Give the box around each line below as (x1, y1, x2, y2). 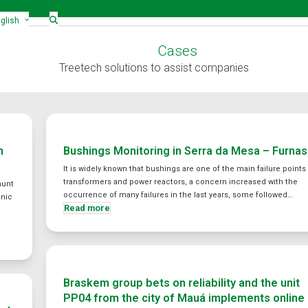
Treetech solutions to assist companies (59, 61, 249, 74)
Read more (64, 203, 111, 213)
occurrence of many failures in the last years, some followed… (63, 190, 293, 199)
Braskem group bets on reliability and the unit (63, 276, 300, 289)
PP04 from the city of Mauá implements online (63, 291, 305, 305)
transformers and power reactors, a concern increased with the (63, 177, 298, 186)
